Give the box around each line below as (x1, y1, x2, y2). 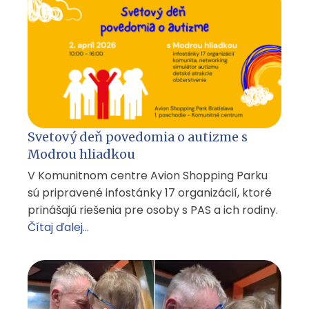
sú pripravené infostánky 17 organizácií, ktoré (28, 185, 272, 201)
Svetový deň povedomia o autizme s (28, 129, 248, 146)
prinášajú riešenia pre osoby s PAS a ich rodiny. (28, 202, 281, 219)
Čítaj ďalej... (28, 219, 89, 236)
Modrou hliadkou (28, 146, 135, 163)
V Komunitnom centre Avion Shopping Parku (28, 168, 268, 184)
